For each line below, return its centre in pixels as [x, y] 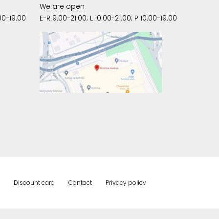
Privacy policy [126, 182]
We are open [62, 6]
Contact [80, 182]
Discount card [34, 182]
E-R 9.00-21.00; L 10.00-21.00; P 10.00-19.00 [108, 18]
